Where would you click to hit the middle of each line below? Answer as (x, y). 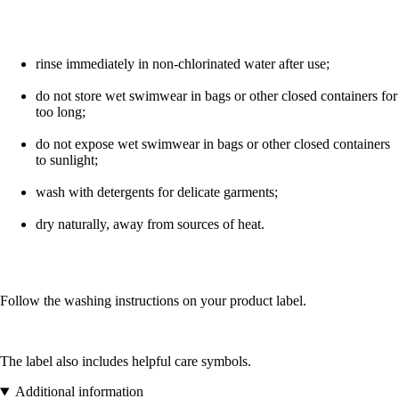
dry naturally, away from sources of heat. (150, 224)
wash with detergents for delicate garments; (157, 192)
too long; (61, 112)
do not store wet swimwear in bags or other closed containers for (216, 96)
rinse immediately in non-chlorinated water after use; (183, 64)
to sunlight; (67, 160)
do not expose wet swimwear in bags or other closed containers (213, 144)
